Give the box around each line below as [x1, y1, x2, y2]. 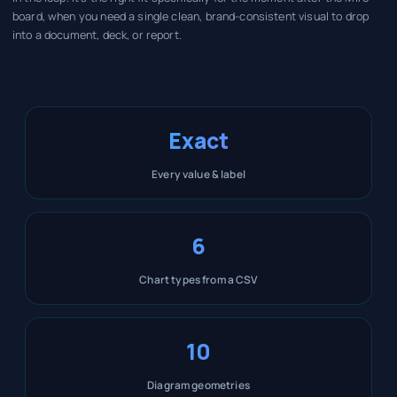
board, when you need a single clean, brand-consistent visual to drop [12, 9, 370, 25]
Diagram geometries [147, 377, 250, 393]
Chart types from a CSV [139, 271, 258, 287]
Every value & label [152, 166, 245, 182]
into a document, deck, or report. [12, 27, 182, 43]
